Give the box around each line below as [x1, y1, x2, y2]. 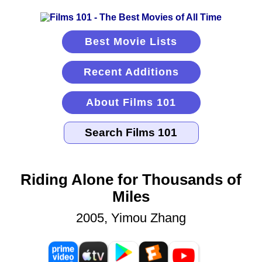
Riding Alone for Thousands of [20, 171, 242, 188]
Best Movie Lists [85, 36, 177, 47]
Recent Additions [83, 66, 179, 78]
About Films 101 [86, 96, 176, 108]
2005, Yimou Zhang [76, 211, 186, 226]
